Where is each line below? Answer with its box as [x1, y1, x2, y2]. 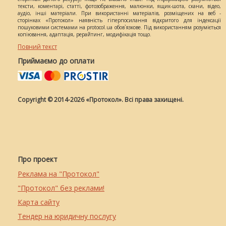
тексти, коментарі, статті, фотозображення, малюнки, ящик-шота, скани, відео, [18, 3, 221, 10]
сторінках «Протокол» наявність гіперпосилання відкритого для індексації [18, 17, 221, 24]
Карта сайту [18, 197, 60, 207]
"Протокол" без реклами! [18, 183, 104, 193]
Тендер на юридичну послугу [18, 211, 116, 221]
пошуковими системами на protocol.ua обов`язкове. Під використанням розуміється [18, 24, 221, 31]
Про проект [18, 154, 58, 164]
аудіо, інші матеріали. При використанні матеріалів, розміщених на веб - [18, 10, 221, 17]
